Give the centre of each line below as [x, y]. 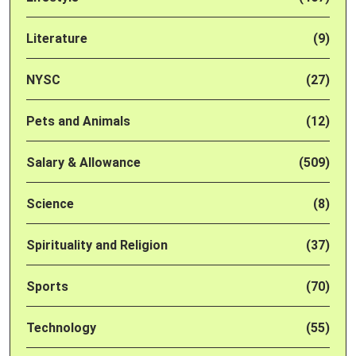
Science [50, 204]
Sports [47, 286]
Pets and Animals [78, 121]
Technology [61, 328]
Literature [57, 39]
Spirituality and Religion [97, 245]
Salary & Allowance [83, 163]
